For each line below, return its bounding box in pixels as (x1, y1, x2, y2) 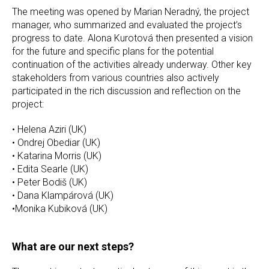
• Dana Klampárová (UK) (12, 189, 113, 201)
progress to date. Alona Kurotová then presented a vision (12, 32, 253, 44)
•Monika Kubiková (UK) (12, 202, 107, 214)
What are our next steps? (12, 240, 134, 253)
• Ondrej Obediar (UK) (12, 136, 100, 148)
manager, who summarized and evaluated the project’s (12, 19, 242, 31)
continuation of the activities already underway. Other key (12, 58, 252, 70)
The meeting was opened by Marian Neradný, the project (12, 5, 249, 17)
